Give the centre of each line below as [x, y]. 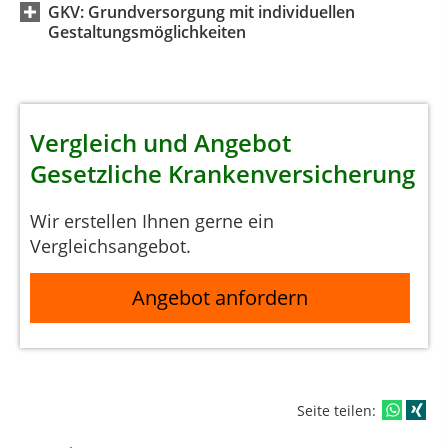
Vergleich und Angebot [160, 142]
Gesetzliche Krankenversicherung [222, 173]
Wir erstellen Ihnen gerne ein [152, 220]
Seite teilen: [338, 410]
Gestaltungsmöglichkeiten [147, 31]
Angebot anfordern [220, 298]
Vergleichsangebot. [110, 245]
